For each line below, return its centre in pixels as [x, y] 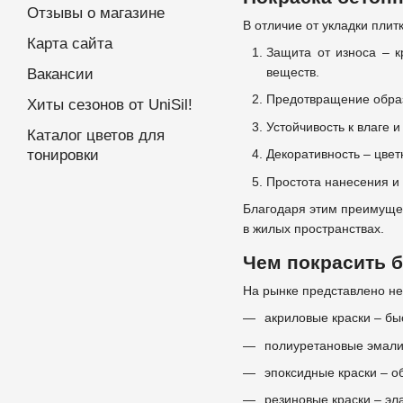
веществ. [293, 72]
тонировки [63, 156]
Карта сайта [70, 44]
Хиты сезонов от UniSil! [110, 105]
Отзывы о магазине [96, 13]
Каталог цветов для [96, 136]
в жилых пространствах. [315, 228]
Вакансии [60, 75]
